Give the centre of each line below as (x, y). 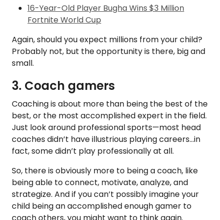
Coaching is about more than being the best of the (110, 104)
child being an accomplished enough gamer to (102, 206)
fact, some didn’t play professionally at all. (94, 151)
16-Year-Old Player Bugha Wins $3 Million (106, 8)
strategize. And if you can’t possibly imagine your (105, 194)
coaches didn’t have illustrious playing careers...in (106, 139)
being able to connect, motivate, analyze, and (100, 182)
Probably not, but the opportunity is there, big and (109, 51)
